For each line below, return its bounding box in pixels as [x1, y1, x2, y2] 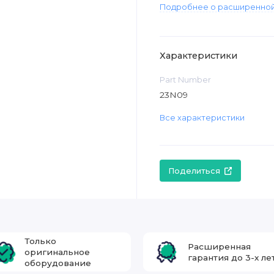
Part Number [159, 75, 211, 84]
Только [24, 235, 57, 246]
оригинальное [24, 246, 91, 257]
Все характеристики [159, 113, 245, 123]
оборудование [24, 257, 92, 268]
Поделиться [168, 166, 221, 176]
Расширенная [188, 241, 251, 251]
